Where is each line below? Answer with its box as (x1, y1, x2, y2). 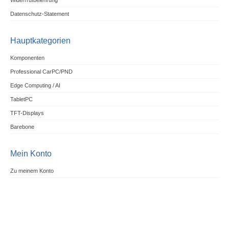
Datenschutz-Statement (10, 11, 69, 17)
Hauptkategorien (10, 36, 71, 45)
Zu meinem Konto (10, 168, 54, 174)
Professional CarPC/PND (10, 68, 73, 75)
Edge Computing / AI (10, 82, 60, 89)
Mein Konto (10, 149, 52, 158)
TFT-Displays (10, 110, 44, 117)
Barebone (10, 124, 34, 130)
